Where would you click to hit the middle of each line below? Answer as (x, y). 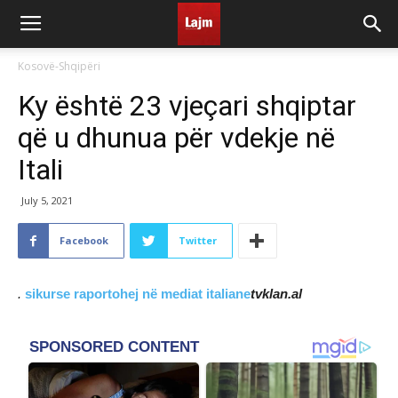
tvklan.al (276, 294)
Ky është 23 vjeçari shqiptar (187, 106)
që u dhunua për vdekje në (176, 138)
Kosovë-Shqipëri (59, 66)
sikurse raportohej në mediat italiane (138, 294)
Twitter (198, 240)
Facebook (84, 240)
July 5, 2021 (47, 200)
